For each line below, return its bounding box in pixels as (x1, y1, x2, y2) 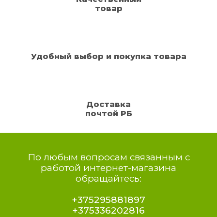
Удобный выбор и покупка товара (31, 52, 186, 61)
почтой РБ (85, 109, 132, 118)
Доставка (86, 100, 131, 109)
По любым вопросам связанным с (27, 152, 190, 163)
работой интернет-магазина (41, 162, 176, 173)
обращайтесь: (76, 173, 141, 184)
